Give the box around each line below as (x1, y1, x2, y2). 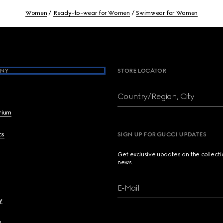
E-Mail (117, 183, 140, 193)
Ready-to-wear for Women (53, 9, 130, 16)
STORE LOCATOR (117, 67, 166, 74)
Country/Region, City (117, 92, 195, 101)
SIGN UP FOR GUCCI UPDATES (117, 131, 206, 138)
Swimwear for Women (136, 9, 198, 16)
